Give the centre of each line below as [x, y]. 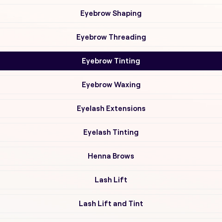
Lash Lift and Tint [111, 203]
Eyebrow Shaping [111, 13]
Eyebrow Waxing [111, 84]
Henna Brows [111, 156]
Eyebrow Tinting [111, 61]
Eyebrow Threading [111, 37]
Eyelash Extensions [111, 108]
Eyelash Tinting [111, 132]
